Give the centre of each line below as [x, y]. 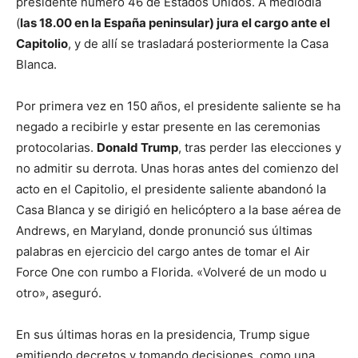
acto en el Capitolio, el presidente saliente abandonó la [171, 189]
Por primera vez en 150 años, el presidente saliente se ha [178, 106]
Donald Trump [137, 148]
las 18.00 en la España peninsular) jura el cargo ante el [175, 23]
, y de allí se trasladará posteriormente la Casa [198, 44]
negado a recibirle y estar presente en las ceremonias [168, 127]
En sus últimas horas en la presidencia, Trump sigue [163, 335]
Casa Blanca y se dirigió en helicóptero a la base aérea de [179, 210]
